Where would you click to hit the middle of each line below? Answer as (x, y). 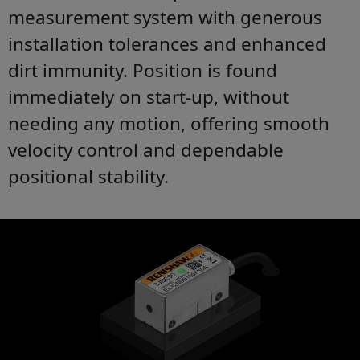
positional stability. (88, 177)
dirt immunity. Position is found (143, 71)
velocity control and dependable (146, 150)
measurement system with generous (165, 18)
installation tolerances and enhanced (167, 44)
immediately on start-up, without (149, 97)
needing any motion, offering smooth (169, 124)
